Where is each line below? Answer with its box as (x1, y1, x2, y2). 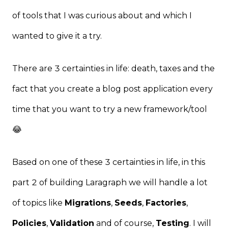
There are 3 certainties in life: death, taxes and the (12, 63, 215, 73)
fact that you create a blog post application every (12, 83, 213, 94)
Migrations (65, 197, 111, 208)
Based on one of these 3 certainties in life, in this (12, 157, 205, 167)
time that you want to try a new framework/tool (12, 104, 207, 114)
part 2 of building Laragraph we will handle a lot (12, 177, 208, 187)
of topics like (12, 197, 65, 208)
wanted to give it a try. (12, 31, 102, 41)
